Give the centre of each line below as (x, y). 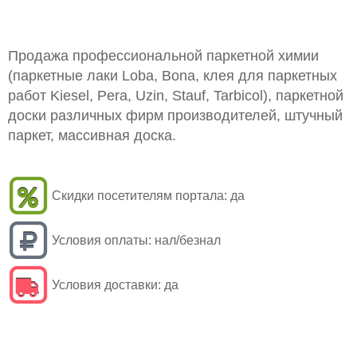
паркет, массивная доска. (92, 135)
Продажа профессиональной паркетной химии (163, 56)
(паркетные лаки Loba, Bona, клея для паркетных (173, 76)
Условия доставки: (106, 285)
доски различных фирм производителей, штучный (175, 116)
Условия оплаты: (102, 240)
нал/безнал (188, 240)
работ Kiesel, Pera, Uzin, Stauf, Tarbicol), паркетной (176, 96)
